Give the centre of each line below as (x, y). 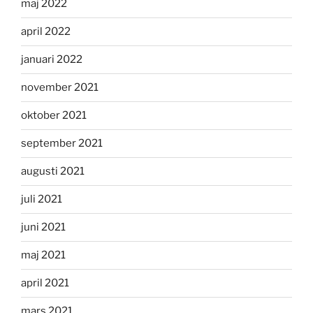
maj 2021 (43, 255)
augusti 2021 (53, 172)
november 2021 (60, 88)
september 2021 (62, 144)
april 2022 (46, 32)
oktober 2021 (54, 116)
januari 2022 (52, 60)
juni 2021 (43, 227)
